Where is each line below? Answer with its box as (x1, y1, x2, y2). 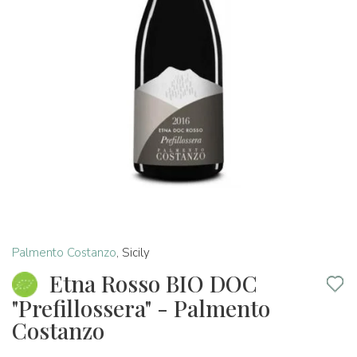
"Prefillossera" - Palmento (12, 293, 270, 324)
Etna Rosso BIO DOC (49, 269, 257, 298)
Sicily (122, 245, 150, 261)
